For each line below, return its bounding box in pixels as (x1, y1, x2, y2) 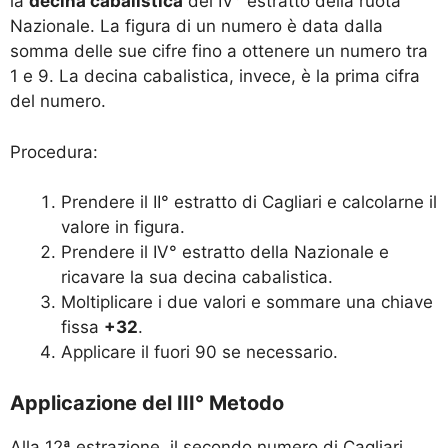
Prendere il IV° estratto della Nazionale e (61, 242, 389, 263)
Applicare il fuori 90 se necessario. (61, 342, 338, 363)
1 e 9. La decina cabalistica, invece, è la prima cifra (10, 66, 420, 87)
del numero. (10, 91, 106, 112)
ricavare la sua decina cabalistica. (61, 267, 333, 288)
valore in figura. (61, 217, 185, 238)
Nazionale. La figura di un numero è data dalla (10, 16, 383, 37)
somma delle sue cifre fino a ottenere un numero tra (10, 41, 428, 62)
